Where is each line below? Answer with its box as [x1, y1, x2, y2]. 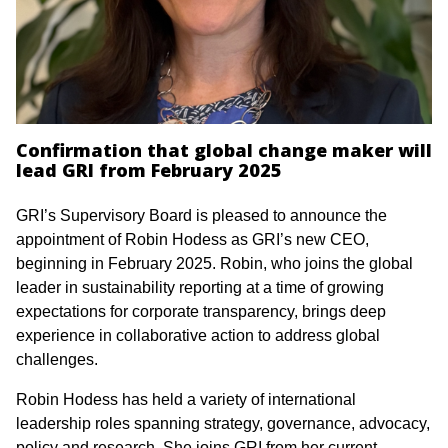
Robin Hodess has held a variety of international [16, 390, 356, 408]
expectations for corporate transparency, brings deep [16, 302, 386, 320]
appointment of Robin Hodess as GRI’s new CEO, [16, 230, 369, 248]
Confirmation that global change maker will [16, 137, 432, 162]
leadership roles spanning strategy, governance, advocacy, [16, 414, 430, 432]
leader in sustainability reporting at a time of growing [16, 278, 384, 296]
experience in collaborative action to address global [16, 326, 380, 344]
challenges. [16, 350, 102, 368]
